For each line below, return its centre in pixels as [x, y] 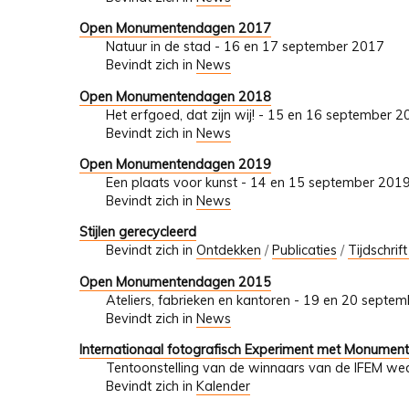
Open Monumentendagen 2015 [175, 282]
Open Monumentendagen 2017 [175, 29]
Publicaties [304, 251]
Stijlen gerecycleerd [138, 232]
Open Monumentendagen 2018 [175, 96]
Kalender [223, 387]
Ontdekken [228, 251]
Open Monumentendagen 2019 [175, 164]
